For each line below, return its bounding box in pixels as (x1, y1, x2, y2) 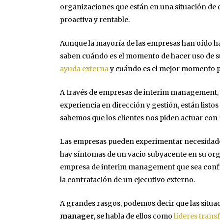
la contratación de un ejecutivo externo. (60, 175, 195, 185)
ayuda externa (60, 64, 109, 74)
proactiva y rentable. (60, 15, 130, 25)
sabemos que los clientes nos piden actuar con (60, 113, 219, 123)
